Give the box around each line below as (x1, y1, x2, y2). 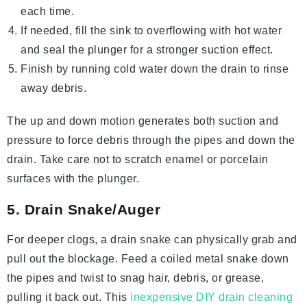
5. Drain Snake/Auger (7, 201, 160, 218)
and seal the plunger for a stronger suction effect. (21, 44, 273, 56)
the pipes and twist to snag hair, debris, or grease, (7, 272, 264, 284)
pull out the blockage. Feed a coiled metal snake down (7, 253, 289, 265)
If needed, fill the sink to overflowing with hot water (21, 25, 282, 37)
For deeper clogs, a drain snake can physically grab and (7, 234, 297, 246)
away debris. (21, 82, 86, 95)
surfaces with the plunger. (7, 173, 139, 185)
